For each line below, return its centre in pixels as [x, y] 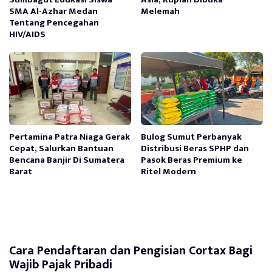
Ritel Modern [169, 172]
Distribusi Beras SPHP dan [195, 149]
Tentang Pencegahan [54, 23]
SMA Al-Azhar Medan [53, 12]
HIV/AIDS [27, 35]
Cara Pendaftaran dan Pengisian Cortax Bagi [131, 251]
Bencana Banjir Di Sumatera [67, 160]
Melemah [161, 12]
